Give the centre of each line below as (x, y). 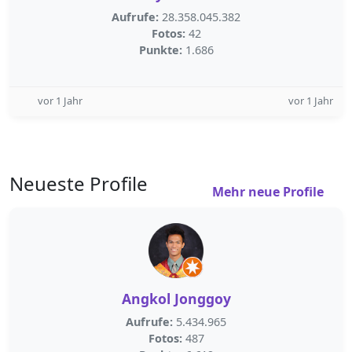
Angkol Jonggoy (176, 299)
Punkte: (160, 50)
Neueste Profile (79, 183)
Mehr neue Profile (269, 192)
